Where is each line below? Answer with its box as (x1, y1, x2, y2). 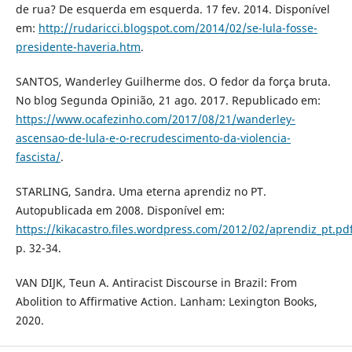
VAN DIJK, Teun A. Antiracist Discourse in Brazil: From (15, 275, 297, 291)
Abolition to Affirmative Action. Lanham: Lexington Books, (15, 294, 317, 310)
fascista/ (15, 149, 60, 165)
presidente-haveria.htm (15, 39, 141, 55)
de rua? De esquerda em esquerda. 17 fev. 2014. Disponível (15, 2, 330, 17)
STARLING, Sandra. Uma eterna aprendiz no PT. (15, 184, 266, 200)
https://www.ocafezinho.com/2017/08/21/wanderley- (15, 112, 295, 127)
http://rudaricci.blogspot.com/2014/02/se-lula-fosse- (38, 20, 317, 36)
